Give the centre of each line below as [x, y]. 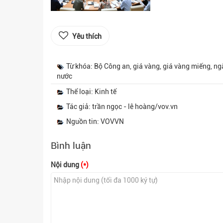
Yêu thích [87, 36]
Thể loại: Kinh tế [91, 91]
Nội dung [66, 165]
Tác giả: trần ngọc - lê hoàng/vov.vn [122, 106]
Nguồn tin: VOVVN [95, 121]
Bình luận [71, 145]
